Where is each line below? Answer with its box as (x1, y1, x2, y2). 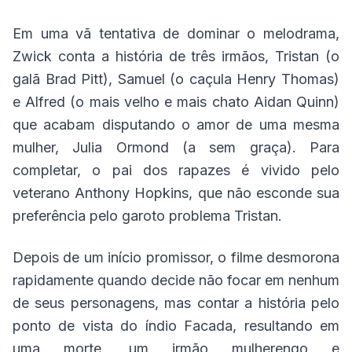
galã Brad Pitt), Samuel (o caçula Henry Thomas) (13, 71, 339, 88)
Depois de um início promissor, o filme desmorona (13, 249, 339, 266)
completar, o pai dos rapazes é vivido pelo (13, 162, 339, 179)
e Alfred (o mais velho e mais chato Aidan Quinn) (13, 93, 339, 111)
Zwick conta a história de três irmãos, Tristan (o (13, 48, 339, 65)
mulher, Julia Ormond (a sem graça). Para (13, 139, 339, 156)
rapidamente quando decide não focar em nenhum (13, 272, 339, 289)
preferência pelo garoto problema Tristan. (13, 207, 282, 225)
